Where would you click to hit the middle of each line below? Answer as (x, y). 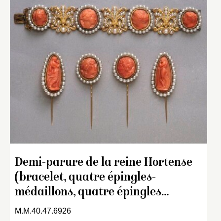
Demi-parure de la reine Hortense (104, 163)
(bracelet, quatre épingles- (85, 178)
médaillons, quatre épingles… (92, 193)
